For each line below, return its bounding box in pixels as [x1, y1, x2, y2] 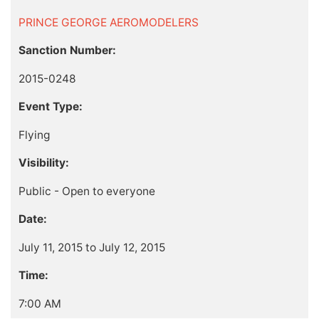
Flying [18, 127, 50, 142]
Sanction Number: [18, 43, 116, 58]
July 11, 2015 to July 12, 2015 [18, 240, 165, 254]
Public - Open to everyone [18, 184, 155, 198]
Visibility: [18, 156, 69, 170]
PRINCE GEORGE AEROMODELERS [18, 15, 199, 29]
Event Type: [18, 100, 83, 114]
